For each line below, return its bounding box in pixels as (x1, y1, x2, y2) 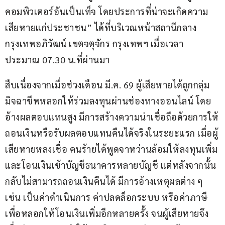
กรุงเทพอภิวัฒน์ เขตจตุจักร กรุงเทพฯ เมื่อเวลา (5, 38, 183, 50)
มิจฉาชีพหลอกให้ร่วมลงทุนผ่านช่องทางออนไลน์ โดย (5, 95, 211, 107)
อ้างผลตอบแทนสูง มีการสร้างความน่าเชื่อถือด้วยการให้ (5, 111, 219, 123)
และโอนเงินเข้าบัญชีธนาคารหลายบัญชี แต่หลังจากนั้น (5, 159, 216, 171)
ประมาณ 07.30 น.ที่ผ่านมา (5, 54, 110, 66)
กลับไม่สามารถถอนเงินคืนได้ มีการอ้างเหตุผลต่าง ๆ (5, 175, 205, 187)
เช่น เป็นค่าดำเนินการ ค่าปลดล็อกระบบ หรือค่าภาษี (5, 191, 210, 203)
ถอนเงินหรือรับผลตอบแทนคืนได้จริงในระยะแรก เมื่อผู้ (5, 127, 218, 139)
